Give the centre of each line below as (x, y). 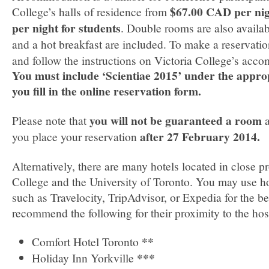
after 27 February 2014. (198, 137)
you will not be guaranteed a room (176, 120)
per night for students (66, 28)
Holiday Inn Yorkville (84, 258)
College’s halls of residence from (91, 11)
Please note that (51, 120)
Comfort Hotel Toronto (86, 241)
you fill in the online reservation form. (107, 91)
